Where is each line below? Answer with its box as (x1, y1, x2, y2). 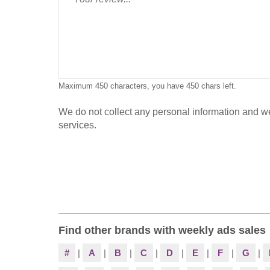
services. (58, 119, 96, 130)
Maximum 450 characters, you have (58, 81, 186, 90)
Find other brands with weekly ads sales (58, 224, 266, 236)
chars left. (199, 81, 236, 90)
